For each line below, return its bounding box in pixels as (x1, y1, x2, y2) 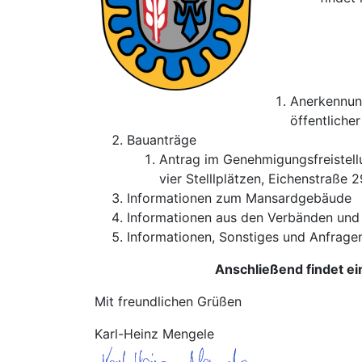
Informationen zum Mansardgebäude (127, 190, 351, 206)
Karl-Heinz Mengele (95, 326, 214, 342)
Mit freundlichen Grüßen (95, 293, 242, 309)
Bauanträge (127, 132, 196, 148)
